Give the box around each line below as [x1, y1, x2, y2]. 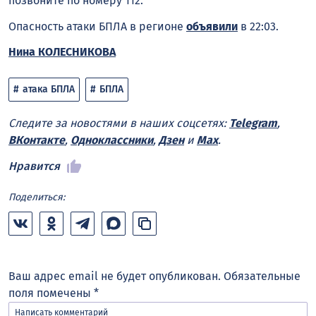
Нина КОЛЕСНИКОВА [8, 45, 116, 59]
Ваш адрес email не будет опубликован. [8, 269, 221, 283]
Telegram [229, 116, 277, 130]
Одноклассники [71, 133, 153, 147]
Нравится [8, 159, 60, 173]
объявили [186, 19, 238, 33]
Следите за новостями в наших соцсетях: [8, 116, 229, 130]
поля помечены [8, 286, 94, 300]
